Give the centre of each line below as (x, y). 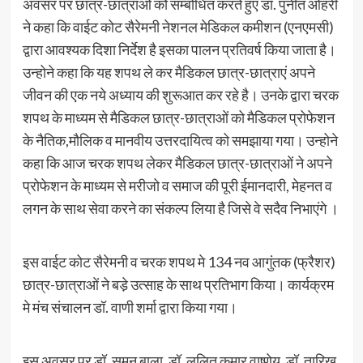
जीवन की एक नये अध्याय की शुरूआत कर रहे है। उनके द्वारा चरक (180, 95)
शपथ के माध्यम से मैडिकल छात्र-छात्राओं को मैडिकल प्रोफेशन (178, 118)
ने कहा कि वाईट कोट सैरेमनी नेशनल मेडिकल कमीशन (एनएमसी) (178, 27)
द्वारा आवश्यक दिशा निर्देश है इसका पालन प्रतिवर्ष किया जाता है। (179, 50)
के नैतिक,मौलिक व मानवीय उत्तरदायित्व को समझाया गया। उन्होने (180, 141)
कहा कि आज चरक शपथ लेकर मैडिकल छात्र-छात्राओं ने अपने (177, 163)
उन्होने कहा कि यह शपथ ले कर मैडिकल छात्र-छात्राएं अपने (169, 73)
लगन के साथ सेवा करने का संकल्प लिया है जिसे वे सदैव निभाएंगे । (180, 209)
